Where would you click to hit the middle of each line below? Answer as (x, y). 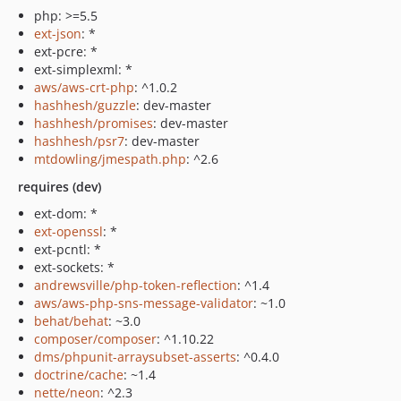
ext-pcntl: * (68, 249)
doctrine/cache (79, 375)
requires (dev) (60, 187)
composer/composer (95, 339)
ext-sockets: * (74, 267)
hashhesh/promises (94, 123)
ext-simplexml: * (83, 69)
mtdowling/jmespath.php (110, 159)
